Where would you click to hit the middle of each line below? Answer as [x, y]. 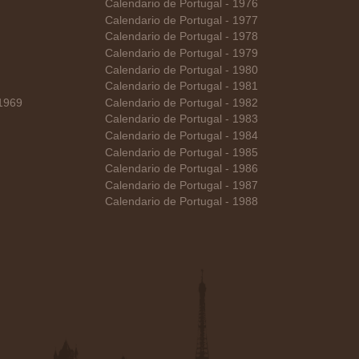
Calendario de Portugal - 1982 [182, 103]
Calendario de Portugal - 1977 [182, 20]
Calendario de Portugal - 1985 [182, 152]
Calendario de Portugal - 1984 [182, 135]
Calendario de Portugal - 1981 [182, 87]
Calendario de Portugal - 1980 [182, 70]
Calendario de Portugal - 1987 [182, 185]
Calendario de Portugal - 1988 [182, 202]
